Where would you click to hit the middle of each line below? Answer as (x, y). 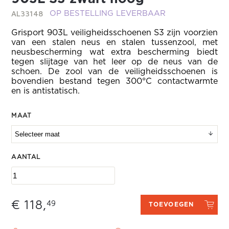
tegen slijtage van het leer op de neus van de (114, 62)
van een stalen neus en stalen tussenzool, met (114, 42)
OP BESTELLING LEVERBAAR (108, 14)
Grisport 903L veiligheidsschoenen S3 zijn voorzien (114, 33)
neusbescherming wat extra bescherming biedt (114, 52)
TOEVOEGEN (171, 204)
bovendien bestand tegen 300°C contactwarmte (114, 81)
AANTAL (26, 157)
